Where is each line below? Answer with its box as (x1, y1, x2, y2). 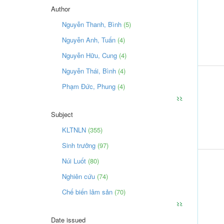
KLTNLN (62, 124, 86, 134)
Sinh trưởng (62, 140, 95, 150)
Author (51, 3, 70, 13)
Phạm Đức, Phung (62, 81, 115, 91)
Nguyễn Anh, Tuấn (62, 34, 115, 44)
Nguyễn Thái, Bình (62, 65, 116, 75)
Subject (51, 109, 73, 119)
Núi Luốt (62, 155, 86, 165)
